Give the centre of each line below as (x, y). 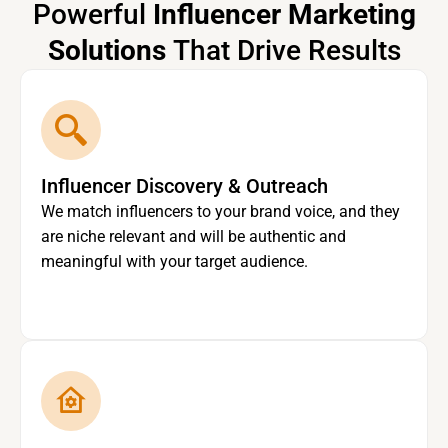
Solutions (110, 51)
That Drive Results (286, 51)
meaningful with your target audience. (174, 262)
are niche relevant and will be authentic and (193, 237)
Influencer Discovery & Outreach (184, 186)
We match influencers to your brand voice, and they (220, 212)
